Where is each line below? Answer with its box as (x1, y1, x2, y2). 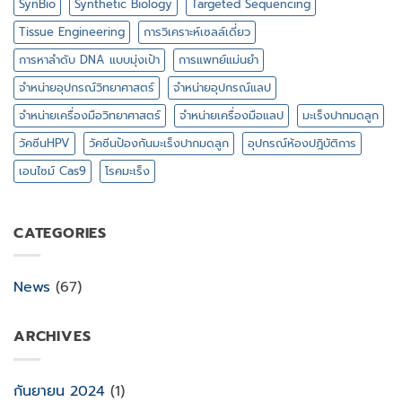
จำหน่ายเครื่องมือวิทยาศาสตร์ (19, 106, 161, 124)
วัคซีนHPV (19, 134, 70, 152)
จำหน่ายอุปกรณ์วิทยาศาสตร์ (19, 78, 154, 96)
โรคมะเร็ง (105, 162, 150, 179)
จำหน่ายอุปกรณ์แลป (173, 78, 271, 96)
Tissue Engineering (19, 22, 125, 40)
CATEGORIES (13, 222, 107, 244)
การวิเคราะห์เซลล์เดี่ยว (144, 22, 250, 40)
